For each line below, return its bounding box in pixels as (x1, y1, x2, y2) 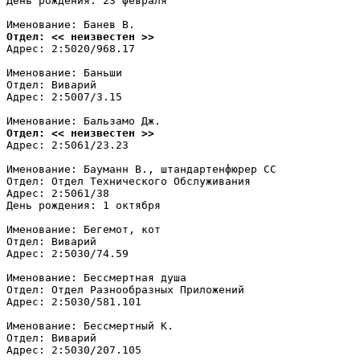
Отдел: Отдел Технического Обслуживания (6, 175, 251, 187)
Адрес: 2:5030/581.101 (6, 296, 141, 308)
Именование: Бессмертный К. (6, 320, 174, 332)
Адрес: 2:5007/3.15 (6, 91, 122, 103)
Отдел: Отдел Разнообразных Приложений (6, 284, 244, 296)
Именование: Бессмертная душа (6, 272, 186, 284)
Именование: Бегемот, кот (6, 223, 161, 235)
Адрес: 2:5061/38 (6, 187, 109, 199)
